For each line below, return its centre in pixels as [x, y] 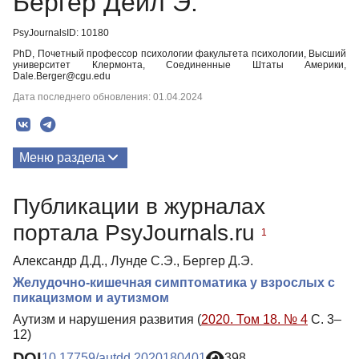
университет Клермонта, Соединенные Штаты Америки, [179, 65]
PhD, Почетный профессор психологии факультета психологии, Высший [179, 54]
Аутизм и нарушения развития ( [107, 319]
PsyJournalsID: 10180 [61, 33]
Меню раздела [62, 157]
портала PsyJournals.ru [137, 232]
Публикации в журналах [139, 206]
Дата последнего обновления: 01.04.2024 [108, 97]
